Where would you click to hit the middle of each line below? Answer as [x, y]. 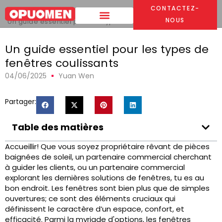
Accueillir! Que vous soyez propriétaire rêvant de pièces [107, 146]
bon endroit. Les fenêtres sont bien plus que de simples [107, 188]
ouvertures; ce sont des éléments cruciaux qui [90, 198]
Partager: [21, 102]
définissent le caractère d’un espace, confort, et [95, 209]
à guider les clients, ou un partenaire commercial [95, 167]
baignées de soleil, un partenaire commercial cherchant [108, 157]
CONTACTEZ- [175, 8]
